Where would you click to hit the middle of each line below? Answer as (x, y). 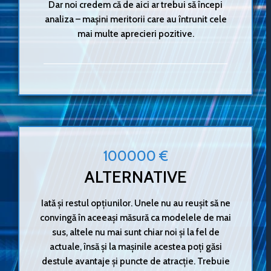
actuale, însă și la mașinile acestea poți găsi (135, 246)
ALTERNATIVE (135, 177)
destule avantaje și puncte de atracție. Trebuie (135, 261)
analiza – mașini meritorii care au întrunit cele (135, 19)
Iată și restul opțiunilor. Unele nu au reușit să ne (135, 203)
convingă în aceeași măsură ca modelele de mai (135, 217)
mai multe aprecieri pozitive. (135, 33)
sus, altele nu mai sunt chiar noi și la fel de (135, 232)
